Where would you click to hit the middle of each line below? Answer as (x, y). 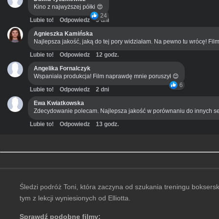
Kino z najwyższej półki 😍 (68, 7)
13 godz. (107, 124)
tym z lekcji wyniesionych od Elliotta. (75, 198)
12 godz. (107, 55)
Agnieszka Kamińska (63, 34)
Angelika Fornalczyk (62, 69)
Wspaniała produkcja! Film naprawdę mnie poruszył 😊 (106, 77)
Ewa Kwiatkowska (59, 103)
